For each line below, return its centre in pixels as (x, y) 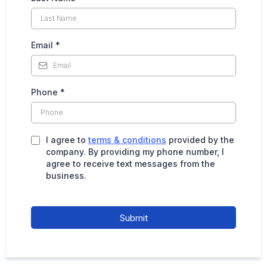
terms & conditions (127, 139)
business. (66, 175)
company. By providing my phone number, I (135, 151)
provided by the (200, 139)
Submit (133, 218)
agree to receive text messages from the (131, 163)
